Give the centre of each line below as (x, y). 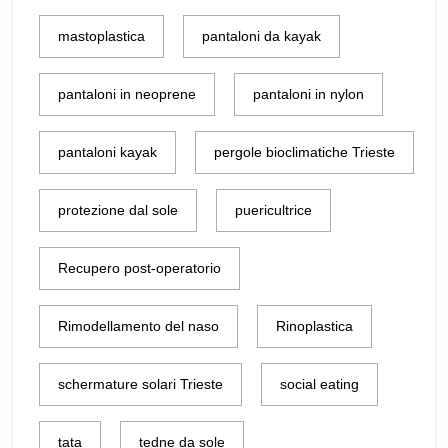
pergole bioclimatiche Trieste (304, 151)
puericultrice (273, 209)
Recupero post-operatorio (139, 267)
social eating (319, 383)
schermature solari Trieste (140, 383)
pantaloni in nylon (308, 93)
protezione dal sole (118, 209)
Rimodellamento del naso (138, 325)
